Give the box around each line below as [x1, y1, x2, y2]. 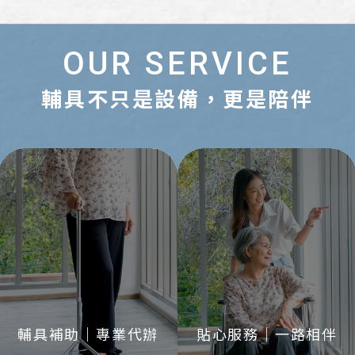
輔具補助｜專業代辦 [17, 323, 159, 345]
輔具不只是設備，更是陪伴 [41, 83, 314, 113]
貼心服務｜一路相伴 [196, 323, 338, 345]
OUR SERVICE [62, 45, 292, 83]
